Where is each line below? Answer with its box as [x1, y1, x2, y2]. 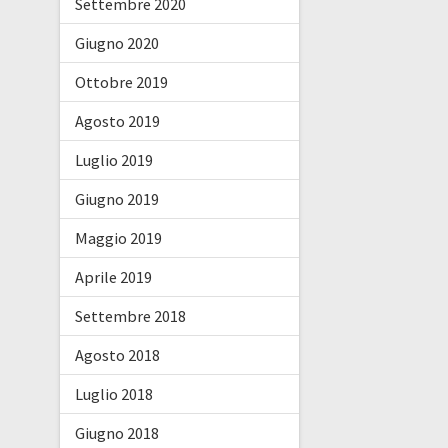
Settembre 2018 [74, 305, 186, 326]
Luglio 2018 [74, 383, 153, 404]
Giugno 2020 [74, 32, 159, 53]
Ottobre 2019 [74, 71, 168, 92]
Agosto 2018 [74, 344, 160, 365]
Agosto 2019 [74, 110, 160, 131]
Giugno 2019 [74, 188, 159, 209]
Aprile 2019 [74, 266, 152, 287]
